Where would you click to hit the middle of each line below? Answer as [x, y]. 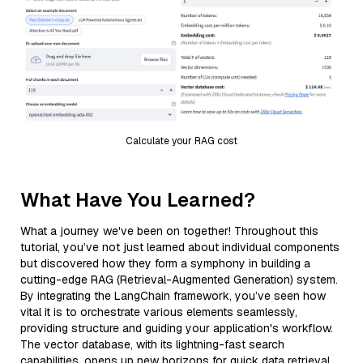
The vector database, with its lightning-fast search [152, 344]
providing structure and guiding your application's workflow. [177, 328]
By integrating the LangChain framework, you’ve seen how [173, 295]
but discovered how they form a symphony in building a [165, 263]
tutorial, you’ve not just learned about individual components [180, 247]
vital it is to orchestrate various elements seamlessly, [159, 312]
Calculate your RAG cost [181, 141]
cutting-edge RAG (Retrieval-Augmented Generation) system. [179, 279]
